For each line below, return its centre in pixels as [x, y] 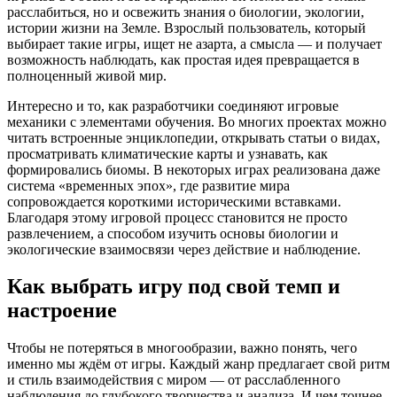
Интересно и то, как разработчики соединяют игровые [173, 105]
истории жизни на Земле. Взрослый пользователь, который [187, 27]
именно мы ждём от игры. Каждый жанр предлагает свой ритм [198, 364]
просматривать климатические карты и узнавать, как [167, 153]
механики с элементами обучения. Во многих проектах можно [197, 121]
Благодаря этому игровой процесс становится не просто [177, 217]
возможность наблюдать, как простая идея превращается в [183, 59]
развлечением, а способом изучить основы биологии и [173, 233]
